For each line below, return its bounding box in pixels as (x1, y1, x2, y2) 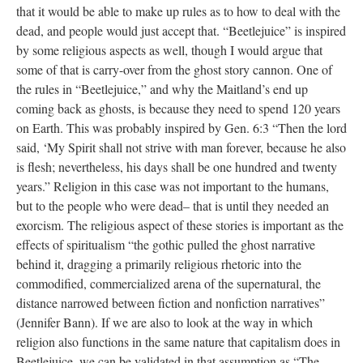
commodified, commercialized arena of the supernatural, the (16, 275, 321, 292)
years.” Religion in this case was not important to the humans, (16, 177, 329, 194)
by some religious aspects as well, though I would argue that (16, 41, 322, 58)
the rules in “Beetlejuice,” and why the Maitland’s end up (16, 80, 308, 97)
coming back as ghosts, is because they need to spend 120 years (16, 100, 340, 117)
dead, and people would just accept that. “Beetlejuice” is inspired (16, 22, 346, 39)
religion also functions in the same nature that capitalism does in (16, 333, 340, 350)
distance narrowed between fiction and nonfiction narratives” (16, 294, 325, 311)
